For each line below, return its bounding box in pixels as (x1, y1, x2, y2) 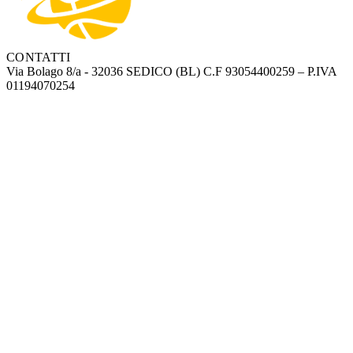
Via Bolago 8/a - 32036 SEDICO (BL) (6, 65, 200, 79)
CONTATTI (6, 50, 71, 65)
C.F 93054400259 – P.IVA (203, 65, 336, 79)
